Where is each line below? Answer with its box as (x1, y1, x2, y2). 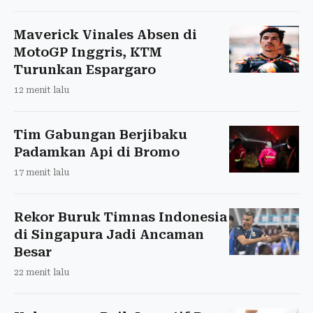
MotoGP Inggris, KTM (14, 44, 162, 59)
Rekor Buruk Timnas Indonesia (14, 209, 227, 224)
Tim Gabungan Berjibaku (14, 126, 187, 142)
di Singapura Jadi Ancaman (14, 226, 204, 242)
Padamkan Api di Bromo (14, 144, 180, 159)
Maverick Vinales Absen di (14, 27, 197, 42)
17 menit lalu (14, 167, 69, 177)
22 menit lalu (14, 267, 69, 277)
